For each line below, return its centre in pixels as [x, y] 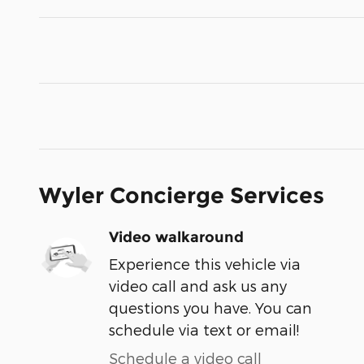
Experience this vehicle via [205, 263]
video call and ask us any [198, 285]
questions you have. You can [210, 307]
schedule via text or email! [204, 329]
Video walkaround [176, 237]
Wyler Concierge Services [182, 195]
